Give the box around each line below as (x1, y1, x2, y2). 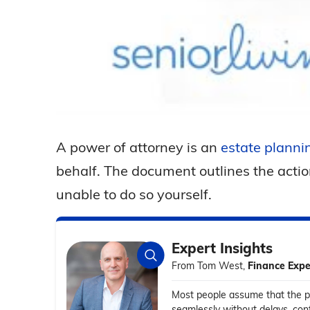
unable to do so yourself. (55, 185, 212, 203)
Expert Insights (172, 239, 273, 257)
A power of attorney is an (55, 138, 221, 156)
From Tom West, (172, 259, 248, 272)
